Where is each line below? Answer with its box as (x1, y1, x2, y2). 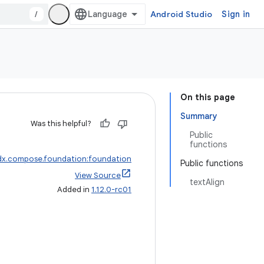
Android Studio (150, 9, 213, 19)
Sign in (222, 9, 250, 19)
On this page (180, 92, 235, 103)
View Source (75, 170, 121, 180)
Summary (180, 111, 217, 121)
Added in (57, 184, 91, 194)
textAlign (190, 177, 225, 187)
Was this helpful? (31, 118, 91, 128)
